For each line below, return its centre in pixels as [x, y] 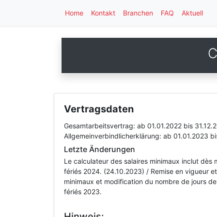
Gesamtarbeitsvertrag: [101, 126]
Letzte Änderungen [100, 149]
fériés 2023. [83, 192]
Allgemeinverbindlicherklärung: [114, 136]
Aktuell [192, 13]
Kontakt [103, 13]
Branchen [138, 13]
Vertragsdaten [99, 109]
